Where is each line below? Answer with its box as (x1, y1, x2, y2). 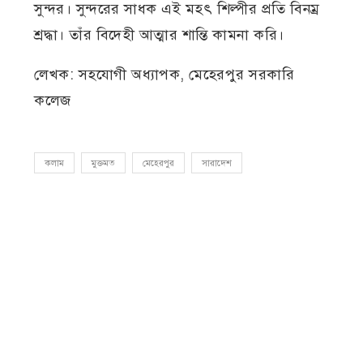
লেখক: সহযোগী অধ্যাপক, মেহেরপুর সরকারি (34, 66, 295, 84)
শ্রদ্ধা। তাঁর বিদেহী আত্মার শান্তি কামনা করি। (34, 26, 284, 45)
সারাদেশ (202, 158, 233, 169)
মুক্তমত (92, 158, 116, 169)
